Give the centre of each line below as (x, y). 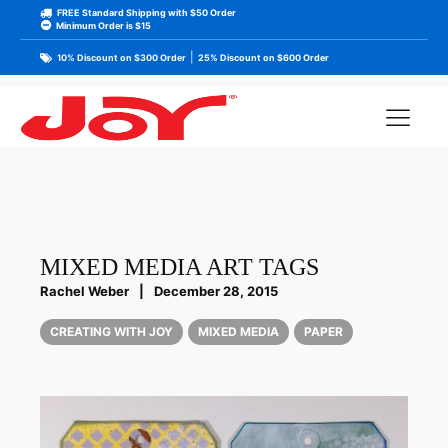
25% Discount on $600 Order (263, 57)
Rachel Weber (84, 291)
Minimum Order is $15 (103, 25)
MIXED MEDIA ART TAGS (179, 267)
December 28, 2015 (216, 291)
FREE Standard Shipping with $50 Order (146, 12)
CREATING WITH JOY (111, 332)
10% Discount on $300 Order (121, 57)
